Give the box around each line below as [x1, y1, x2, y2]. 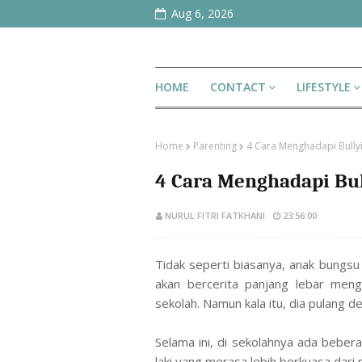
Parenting [193, 139, 237, 153]
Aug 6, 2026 [171, 6, 234, 21]
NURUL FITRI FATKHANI [165, 209, 265, 221]
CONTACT [210, 79, 266, 95]
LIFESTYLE [297, 79, 351, 95]
